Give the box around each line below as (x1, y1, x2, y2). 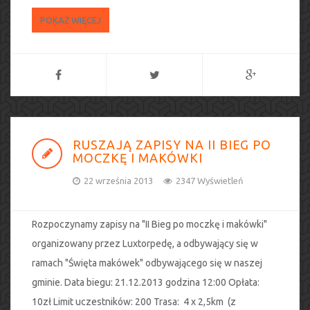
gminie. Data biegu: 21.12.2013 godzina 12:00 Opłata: (32, 277, 259, 288)
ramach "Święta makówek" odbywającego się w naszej (32, 257, 262, 268)
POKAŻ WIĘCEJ (40, 15, 101, 25)
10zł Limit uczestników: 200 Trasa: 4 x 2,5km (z (32, 296, 236, 307)
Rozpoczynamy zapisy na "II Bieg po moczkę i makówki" (32, 219, 267, 230)
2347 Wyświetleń (176, 176, 243, 185)
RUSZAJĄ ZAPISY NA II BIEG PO (73, 138, 271, 152)
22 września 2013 (84, 176, 153, 185)
